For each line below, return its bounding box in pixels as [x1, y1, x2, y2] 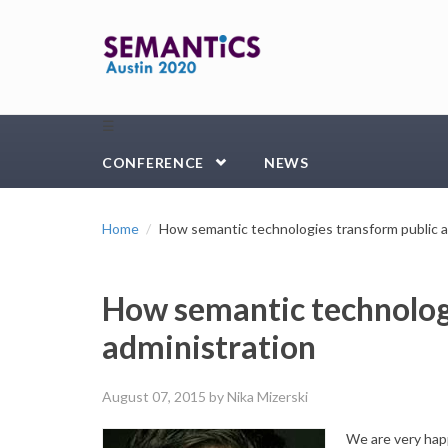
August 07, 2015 [102, 388, 206, 405]
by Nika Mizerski [206, 388, 308, 405]
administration [102, 327, 316, 366]
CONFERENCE [102, 154, 204, 171]
